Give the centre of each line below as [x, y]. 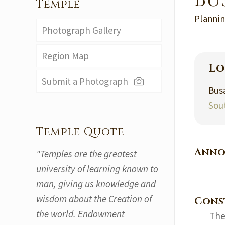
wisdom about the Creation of [94, 199]
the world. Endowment [80, 214]
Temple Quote [80, 132]
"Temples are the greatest [86, 154]
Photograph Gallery [81, 30]
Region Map [65, 56]
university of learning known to [97, 169]
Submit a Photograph [87, 81]
